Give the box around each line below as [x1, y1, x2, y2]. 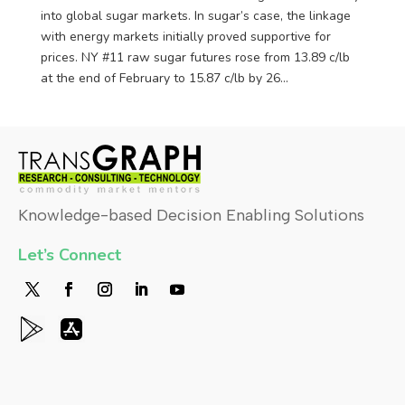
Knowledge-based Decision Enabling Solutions [18, 204, 364, 225]
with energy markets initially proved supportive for [40, 27, 331, 45]
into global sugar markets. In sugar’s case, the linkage [40, 6, 351, 24]
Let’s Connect [18, 243, 121, 266]
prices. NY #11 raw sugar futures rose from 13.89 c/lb [40, 48, 350, 66]
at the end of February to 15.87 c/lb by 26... [40, 69, 288, 87]
